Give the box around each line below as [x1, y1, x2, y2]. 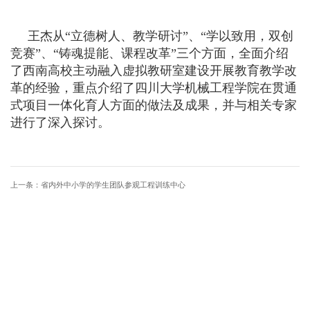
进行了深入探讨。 [10, 115, 110, 129]
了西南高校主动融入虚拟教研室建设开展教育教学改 [10, 63, 297, 77]
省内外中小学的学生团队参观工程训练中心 [41, 180, 185, 189]
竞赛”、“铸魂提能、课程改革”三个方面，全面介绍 [10, 46, 289, 60]
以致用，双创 [219, 28, 293, 43]
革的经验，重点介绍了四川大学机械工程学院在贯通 [10, 80, 297, 95]
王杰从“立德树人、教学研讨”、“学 [28, 28, 219, 43]
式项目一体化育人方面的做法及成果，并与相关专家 [10, 98, 297, 112]
